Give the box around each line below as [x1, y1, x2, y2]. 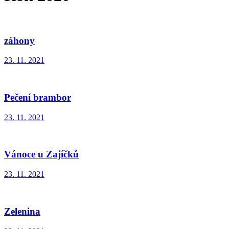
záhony [4, 35, 35, 46]
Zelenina [4, 205, 40, 217]
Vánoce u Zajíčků [4, 149, 79, 160]
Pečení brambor [4, 92, 71, 103]
